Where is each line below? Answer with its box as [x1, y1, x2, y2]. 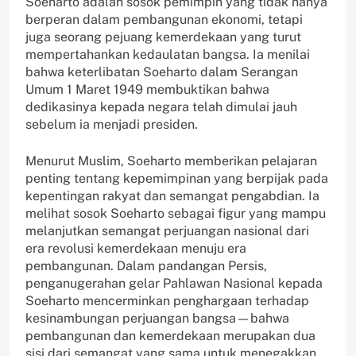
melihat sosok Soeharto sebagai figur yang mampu [25, 206, 326, 222]
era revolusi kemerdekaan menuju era [25, 241, 246, 257]
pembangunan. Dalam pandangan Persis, [25, 258, 267, 274]
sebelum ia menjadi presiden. [25, 117, 198, 133]
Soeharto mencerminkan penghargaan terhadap [25, 293, 309, 309]
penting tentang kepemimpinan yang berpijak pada [25, 171, 328, 187]
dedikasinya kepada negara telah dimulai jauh [25, 99, 297, 115]
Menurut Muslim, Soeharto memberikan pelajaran [25, 153, 317, 169]
